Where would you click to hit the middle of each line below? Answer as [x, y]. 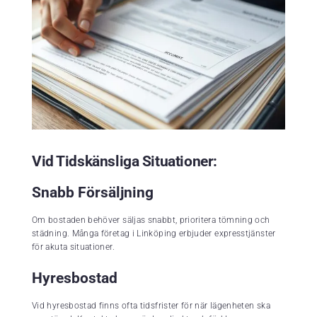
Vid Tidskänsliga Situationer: [125, 162]
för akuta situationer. [73, 247]
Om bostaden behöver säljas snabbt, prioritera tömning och [151, 220]
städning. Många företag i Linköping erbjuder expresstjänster [154, 234]
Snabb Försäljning [93, 193]
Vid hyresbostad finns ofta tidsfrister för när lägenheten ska [151, 306]
